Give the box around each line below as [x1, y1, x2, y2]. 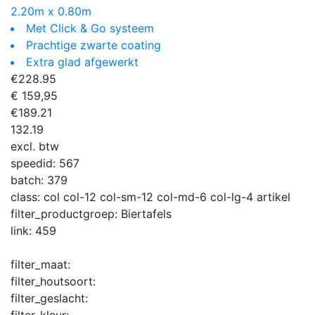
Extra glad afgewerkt [26, 54, 139, 69]
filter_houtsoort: [11, 274, 96, 288]
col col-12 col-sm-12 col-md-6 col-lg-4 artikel [44, 189, 290, 204]
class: [11, 189, 44, 204]
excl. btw [11, 139, 59, 153]
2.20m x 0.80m [11, 4, 91, 18]
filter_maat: [11, 257, 70, 271]
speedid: [11, 155, 59, 170]
